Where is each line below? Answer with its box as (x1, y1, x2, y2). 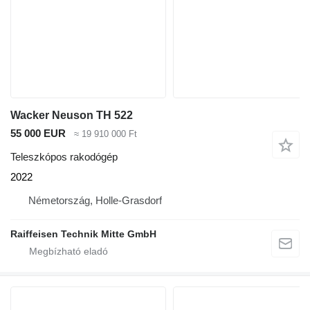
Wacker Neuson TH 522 (10, 109, 133, 121)
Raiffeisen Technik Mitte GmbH (10, 228, 156, 240)
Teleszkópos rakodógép (10, 151, 118, 163)
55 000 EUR (10, 127, 66, 139)
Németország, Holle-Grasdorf (28, 194, 162, 207)
